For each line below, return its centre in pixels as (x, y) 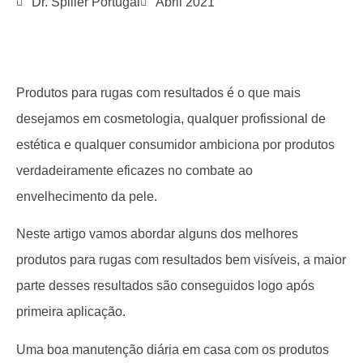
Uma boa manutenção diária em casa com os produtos (173, 349)
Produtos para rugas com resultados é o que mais (158, 93)
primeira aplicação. (71, 312)
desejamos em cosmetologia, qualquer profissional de (171, 119)
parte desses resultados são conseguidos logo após (165, 286)
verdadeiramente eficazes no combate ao (135, 171)
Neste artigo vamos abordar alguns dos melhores (157, 234)
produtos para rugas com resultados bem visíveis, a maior (181, 260)
